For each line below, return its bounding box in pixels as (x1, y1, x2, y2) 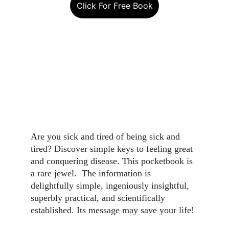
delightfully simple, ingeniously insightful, (31, 180, 192, 191)
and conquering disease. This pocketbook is (31, 156, 195, 166)
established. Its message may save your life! (31, 205, 194, 215)
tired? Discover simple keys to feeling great (31, 144, 195, 154)
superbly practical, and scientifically (31, 193, 168, 203)
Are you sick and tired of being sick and (31, 131, 182, 142)
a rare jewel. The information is (31, 168, 153, 178)
